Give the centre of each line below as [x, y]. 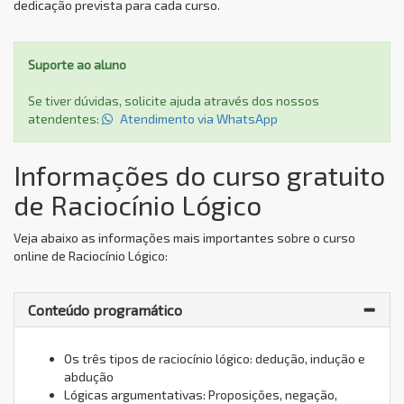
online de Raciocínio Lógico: [91, 255]
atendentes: [65, 118]
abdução [89, 376]
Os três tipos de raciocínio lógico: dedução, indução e [215, 358]
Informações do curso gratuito [199, 174]
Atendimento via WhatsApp [197, 118]
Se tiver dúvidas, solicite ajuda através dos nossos [174, 100]
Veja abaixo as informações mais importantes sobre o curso [184, 237]
